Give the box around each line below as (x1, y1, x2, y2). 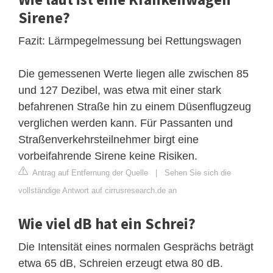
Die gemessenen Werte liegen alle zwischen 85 (18, 67, 249, 80)
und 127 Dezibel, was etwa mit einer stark (18, 83, 221, 96)
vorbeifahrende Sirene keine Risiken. (18, 149, 197, 162)
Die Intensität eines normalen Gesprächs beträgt (18, 240, 253, 253)
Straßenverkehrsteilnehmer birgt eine (18, 133, 199, 146)
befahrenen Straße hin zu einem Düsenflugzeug (18, 100, 251, 113)
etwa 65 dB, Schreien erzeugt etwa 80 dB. (18, 257, 223, 269)
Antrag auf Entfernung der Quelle (30, 168, 148, 177)
